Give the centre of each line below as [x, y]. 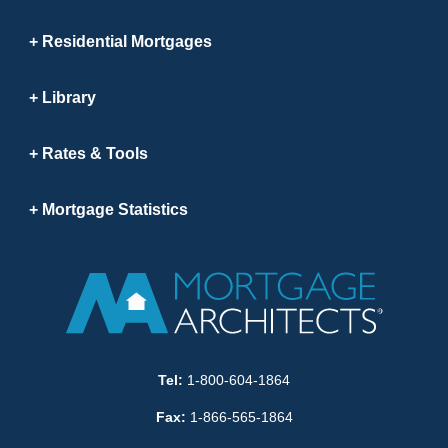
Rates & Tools [95, 154]
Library [69, 98]
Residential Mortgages [127, 42]
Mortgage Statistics [115, 210]
